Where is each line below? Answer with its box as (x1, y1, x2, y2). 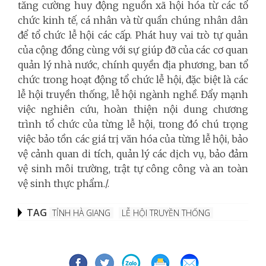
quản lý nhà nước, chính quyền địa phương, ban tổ (18, 58, 248, 71)
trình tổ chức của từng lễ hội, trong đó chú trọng (18, 118, 248, 130)
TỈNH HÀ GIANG (52, 207, 110, 218)
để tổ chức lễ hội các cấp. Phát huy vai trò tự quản (18, 28, 248, 41)
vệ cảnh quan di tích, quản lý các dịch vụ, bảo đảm (18, 147, 248, 160)
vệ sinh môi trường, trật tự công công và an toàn (18, 162, 248, 175)
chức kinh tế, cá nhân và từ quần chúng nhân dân (18, 14, 248, 26)
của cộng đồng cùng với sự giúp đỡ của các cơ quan (18, 43, 248, 56)
